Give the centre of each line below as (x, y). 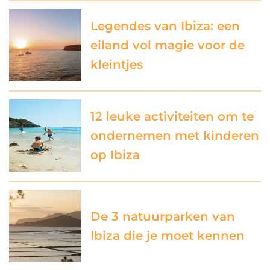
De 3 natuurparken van (163, 217)
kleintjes (117, 65)
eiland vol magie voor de (168, 46)
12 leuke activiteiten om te (172, 117)
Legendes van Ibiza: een (165, 26)
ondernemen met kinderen (175, 136)
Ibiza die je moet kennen (168, 236)
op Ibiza (115, 155)
